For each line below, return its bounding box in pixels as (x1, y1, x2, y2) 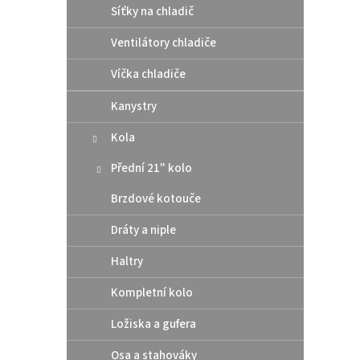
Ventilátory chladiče (111, 34, 216, 51)
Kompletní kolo (111, 284, 193, 301)
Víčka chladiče (111, 65, 186, 83)
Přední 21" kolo (111, 159, 192, 177)
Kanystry (111, 97, 157, 115)
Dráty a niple (111, 221, 176, 239)
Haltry (111, 252, 143, 270)
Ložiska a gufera (111, 315, 196, 333)
